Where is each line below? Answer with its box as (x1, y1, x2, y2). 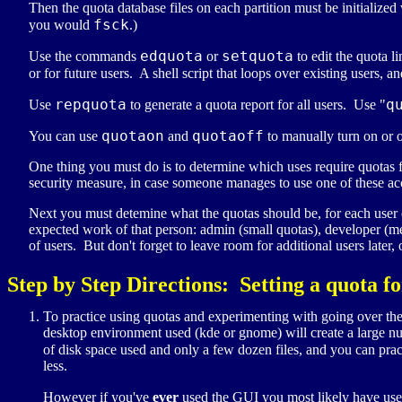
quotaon (101, 127, 164, 145)
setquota (222, 48, 293, 66)
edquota (140, 48, 203, 66)
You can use (29, 128, 101, 144)
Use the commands (29, 48, 140, 65)
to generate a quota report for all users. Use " (127, 97, 386, 113)
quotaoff (192, 127, 264, 145)
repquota (55, 96, 127, 114)
